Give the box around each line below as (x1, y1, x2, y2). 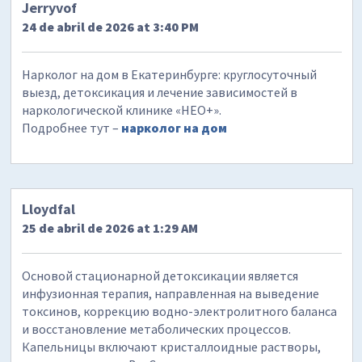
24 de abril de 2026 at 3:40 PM (22, 19, 200, 36)
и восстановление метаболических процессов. (22, 320, 292, 337)
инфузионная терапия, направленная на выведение (22, 284, 320, 301)
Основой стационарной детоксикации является (22, 267, 299, 284)
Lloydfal (22, 199, 76, 218)
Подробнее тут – (22, 120, 122, 137)
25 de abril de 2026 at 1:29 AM (22, 219, 199, 236)
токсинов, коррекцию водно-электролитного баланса (22, 302, 338, 319)
